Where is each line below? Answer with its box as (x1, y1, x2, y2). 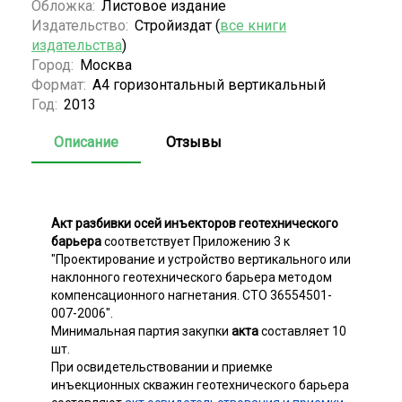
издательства (31, 36, 122, 54)
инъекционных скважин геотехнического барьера (51, 377, 349, 392)
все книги (220, 16, 286, 34)
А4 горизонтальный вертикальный (92, 75, 326, 93)
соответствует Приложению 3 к (101, 233, 290, 249)
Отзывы (166, 133, 222, 151)
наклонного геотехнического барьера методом (51, 269, 332, 284)
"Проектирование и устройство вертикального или (51, 251, 351, 267)
